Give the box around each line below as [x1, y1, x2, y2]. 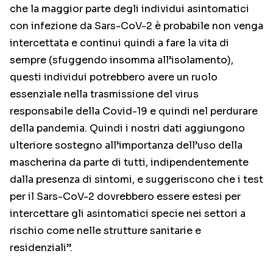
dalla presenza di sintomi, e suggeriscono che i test [10, 173, 263, 186]
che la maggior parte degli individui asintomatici [10, 2, 249, 16]
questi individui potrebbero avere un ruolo [10, 71, 218, 84]
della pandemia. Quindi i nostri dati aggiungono [10, 122, 245, 135]
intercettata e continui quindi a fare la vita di [10, 37, 229, 50]
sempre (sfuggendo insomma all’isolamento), [10, 54, 233, 67]
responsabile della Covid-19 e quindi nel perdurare [10, 105, 258, 118]
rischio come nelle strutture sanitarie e [10, 224, 201, 238]
